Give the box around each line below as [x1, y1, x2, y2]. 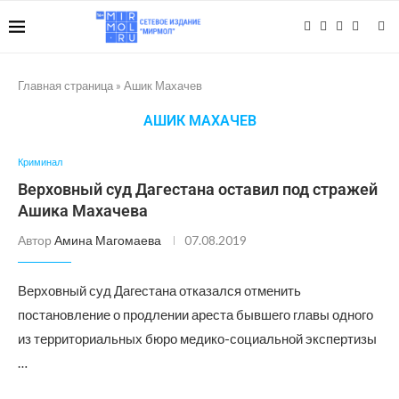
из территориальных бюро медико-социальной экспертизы [18, 330, 377, 346]
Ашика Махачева [18, 201, 148, 220]
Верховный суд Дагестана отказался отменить [18, 282, 301, 298]
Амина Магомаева [54, 232, 161, 248]
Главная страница [18, 78, 113, 93]
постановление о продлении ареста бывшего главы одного [18, 306, 373, 322]
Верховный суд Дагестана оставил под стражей [18, 180, 378, 199]
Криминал [18, 156, 62, 167]
